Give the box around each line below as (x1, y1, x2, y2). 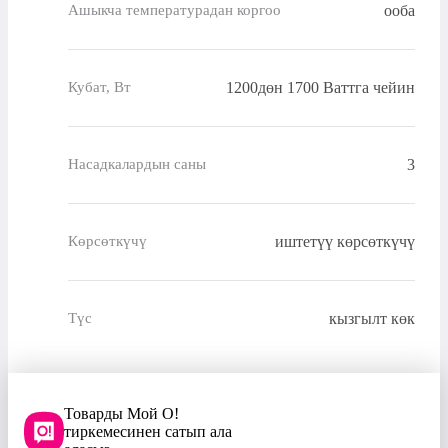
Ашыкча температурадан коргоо (68, 2, 281, 19)
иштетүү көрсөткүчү (275, 232, 415, 250)
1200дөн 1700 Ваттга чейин (226, 78, 415, 96)
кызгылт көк (329, 309, 415, 327)
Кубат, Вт (68, 79, 131, 96)
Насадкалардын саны (68, 156, 206, 173)
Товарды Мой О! (64, 404, 179, 422)
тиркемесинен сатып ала (64, 422, 232, 440)
